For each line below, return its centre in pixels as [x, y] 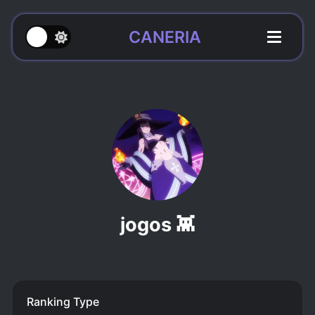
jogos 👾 [157, 225]
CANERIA [165, 37]
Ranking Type [63, 302]
